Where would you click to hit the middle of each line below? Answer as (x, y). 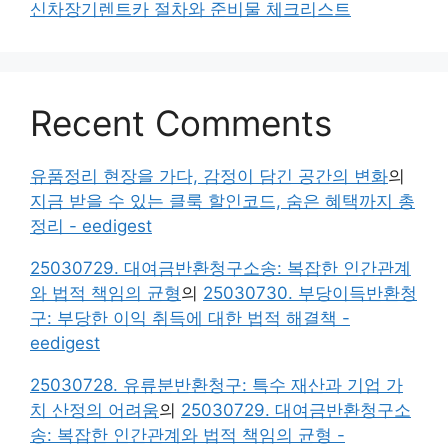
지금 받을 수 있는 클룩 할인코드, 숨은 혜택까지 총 (222, 200)
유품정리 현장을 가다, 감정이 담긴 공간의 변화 (209, 175)
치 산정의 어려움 (94, 409)
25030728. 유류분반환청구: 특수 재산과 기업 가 (216, 384)
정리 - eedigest (91, 225)
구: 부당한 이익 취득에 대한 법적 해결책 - (190, 317)
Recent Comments (181, 122)
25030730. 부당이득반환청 (310, 292)
